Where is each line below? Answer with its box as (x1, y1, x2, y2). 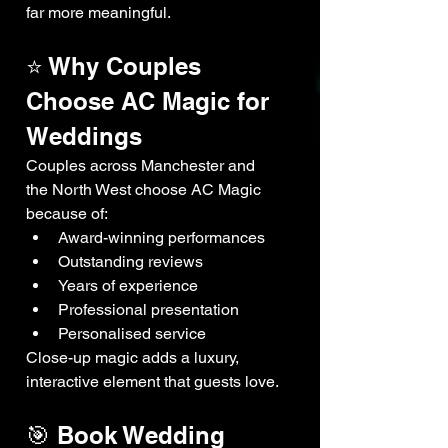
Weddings (26, 122, 142, 151)
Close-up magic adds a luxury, (26, 348, 243, 368)
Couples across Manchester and (26, 156, 259, 176)
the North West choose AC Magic (26, 180, 265, 200)
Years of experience (58, 276, 198, 296)
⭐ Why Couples (26, 52, 208, 81)
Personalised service (58, 324, 206, 344)
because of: (26, 204, 108, 224)
